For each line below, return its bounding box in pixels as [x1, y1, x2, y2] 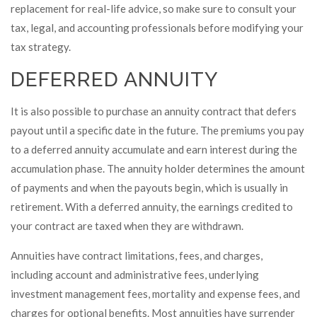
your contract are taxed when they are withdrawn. [11, 219, 243, 232]
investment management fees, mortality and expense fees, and [11, 287, 300, 300]
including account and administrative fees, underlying [11, 268, 259, 281]
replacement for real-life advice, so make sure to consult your [11, 2, 296, 15]
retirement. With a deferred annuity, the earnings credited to [11, 200, 293, 213]
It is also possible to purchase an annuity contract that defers [11, 105, 296, 117]
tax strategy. [11, 40, 71, 53]
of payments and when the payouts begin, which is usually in [11, 181, 288, 194]
